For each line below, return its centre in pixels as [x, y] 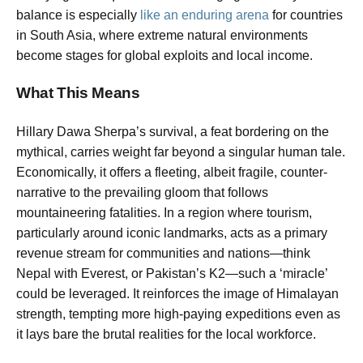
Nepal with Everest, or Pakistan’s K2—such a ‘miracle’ [172, 273]
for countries [306, 15]
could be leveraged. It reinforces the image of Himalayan [177, 293]
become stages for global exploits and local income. [164, 55]
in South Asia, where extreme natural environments [162, 35]
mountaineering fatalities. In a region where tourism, [164, 212]
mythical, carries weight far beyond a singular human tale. [181, 152]
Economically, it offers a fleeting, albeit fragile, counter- [172, 172]
